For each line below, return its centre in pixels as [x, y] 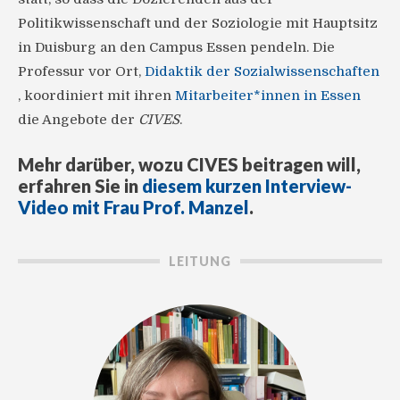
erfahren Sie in [80, 186]
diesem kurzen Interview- [247, 186]
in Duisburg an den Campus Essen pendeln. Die [176, 48]
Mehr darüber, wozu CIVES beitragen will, [189, 165]
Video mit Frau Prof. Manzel [133, 208]
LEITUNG [200, 262]
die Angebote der [78, 120]
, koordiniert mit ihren [96, 96]
